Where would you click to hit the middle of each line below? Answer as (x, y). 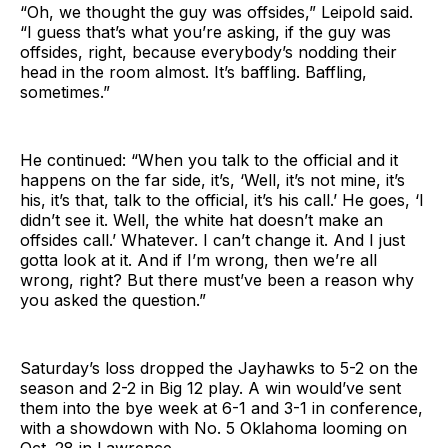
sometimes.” (65, 92)
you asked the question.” (113, 300)
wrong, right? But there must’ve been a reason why (217, 280)
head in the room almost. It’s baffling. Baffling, (193, 72)
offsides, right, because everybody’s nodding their (208, 52)
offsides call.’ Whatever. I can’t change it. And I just (212, 240)
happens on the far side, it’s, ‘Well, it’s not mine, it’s (212, 180)
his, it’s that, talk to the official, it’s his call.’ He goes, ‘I (222, 200)
